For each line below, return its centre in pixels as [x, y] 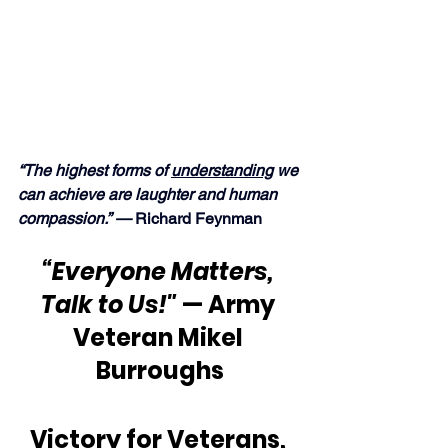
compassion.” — [76, 219]
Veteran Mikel [160, 338]
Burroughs [160, 371]
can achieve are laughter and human [149, 195]
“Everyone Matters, [160, 272]
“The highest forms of [94, 171]
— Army [228, 305]
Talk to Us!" [108, 305]
